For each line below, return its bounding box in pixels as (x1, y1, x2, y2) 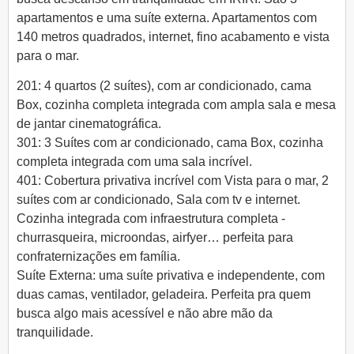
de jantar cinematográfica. (17, 117, 161, 131)
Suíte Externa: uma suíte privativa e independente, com (17, 269, 325, 283)
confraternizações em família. (17, 250, 180, 264)
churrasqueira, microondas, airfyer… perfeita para (17, 231, 293, 245)
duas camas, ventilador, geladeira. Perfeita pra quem (17, 288, 311, 302)
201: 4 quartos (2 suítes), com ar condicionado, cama (17, 79, 311, 93)
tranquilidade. (17, 326, 93, 340)
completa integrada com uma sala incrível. (17, 155, 252, 169)
